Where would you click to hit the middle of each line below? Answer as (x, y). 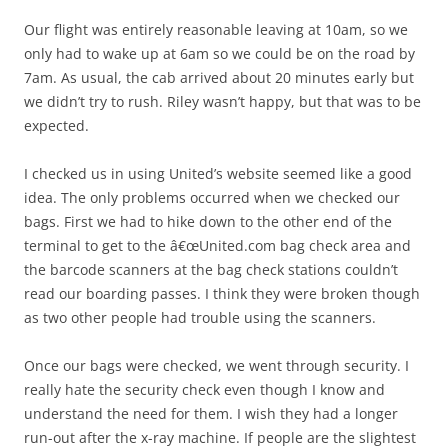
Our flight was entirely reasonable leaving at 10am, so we (216, 30)
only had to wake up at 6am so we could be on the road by (219, 54)
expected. (56, 126)
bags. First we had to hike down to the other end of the (208, 222)
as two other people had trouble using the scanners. (200, 318)
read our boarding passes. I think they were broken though (222, 294)
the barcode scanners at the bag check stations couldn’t (211, 270)
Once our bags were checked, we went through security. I (216, 366)
